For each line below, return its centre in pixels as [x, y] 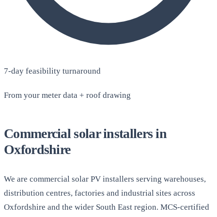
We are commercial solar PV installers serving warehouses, [105, 179]
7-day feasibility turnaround [52, 71]
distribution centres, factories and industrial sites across [100, 193]
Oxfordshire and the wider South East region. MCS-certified [107, 207]
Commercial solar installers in [85, 134]
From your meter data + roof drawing [67, 95]
